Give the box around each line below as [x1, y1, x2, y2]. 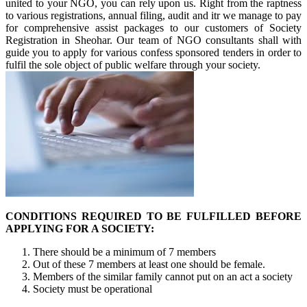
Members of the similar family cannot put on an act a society [33, 271, 293, 282]
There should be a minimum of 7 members [33, 246, 216, 258]
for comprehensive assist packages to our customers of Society [5, 22, 302, 34]
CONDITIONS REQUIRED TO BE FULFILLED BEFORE [5, 210, 302, 222]
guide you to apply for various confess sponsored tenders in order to [5, 47, 302, 58]
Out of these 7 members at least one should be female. [33, 258, 265, 270]
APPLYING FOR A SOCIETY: [5, 223, 154, 234]
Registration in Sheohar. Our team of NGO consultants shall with [5, 34, 302, 46]
